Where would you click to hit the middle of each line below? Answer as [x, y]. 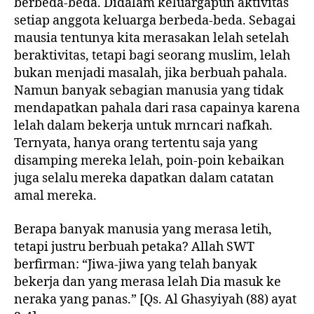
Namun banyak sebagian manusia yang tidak [149, 91]
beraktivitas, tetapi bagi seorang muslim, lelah [152, 56]
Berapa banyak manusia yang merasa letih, [143, 229]
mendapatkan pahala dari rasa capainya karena [157, 109]
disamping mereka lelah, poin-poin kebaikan [149, 161]
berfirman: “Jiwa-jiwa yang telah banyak [136, 264]
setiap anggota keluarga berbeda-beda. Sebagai [155, 21]
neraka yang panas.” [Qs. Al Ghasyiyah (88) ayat [155, 299]
